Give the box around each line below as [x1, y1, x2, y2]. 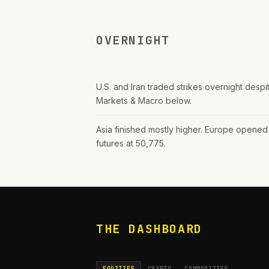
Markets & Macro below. [96, 95, 192, 106]
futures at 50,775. [96, 138, 166, 148]
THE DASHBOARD [96, 221, 202, 237]
